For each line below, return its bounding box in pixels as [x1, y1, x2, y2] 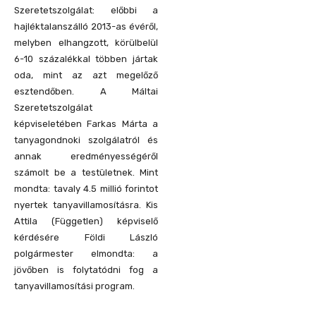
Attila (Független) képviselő [14, 215, 158, 226]
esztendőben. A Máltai [14, 85, 158, 97]
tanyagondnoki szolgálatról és [14, 134, 158, 145]
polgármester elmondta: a [14, 248, 158, 259]
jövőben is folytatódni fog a [14, 264, 158, 275]
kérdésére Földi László [14, 231, 158, 243]
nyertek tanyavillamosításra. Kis [14, 199, 158, 210]
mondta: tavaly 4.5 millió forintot [14, 183, 158, 194]
